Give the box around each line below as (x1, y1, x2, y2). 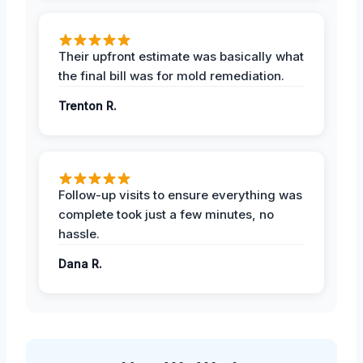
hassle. (58, 226, 100, 242)
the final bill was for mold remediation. (58, 68, 284, 84)
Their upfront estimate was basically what (58, 49, 304, 65)
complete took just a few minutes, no (58, 207, 274, 223)
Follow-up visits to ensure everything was (58, 187, 302, 203)
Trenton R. (58, 99, 117, 113)
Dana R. (58, 257, 102, 271)
